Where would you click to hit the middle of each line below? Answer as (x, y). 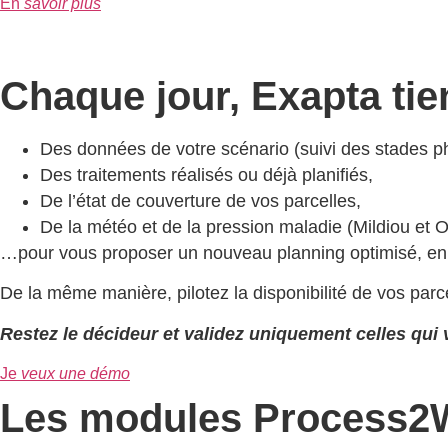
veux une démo (75, 374)
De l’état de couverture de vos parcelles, (200, 200)
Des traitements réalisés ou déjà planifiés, (206, 174)
